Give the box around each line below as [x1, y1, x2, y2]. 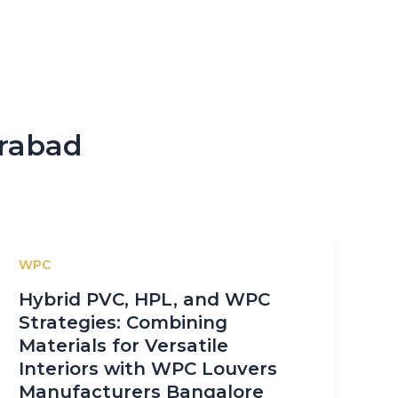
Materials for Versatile [19, 334, 229, 356]
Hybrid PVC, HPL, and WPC [19, 288, 271, 310]
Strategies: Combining [19, 311, 228, 333]
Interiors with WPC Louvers [19, 357, 278, 379]
